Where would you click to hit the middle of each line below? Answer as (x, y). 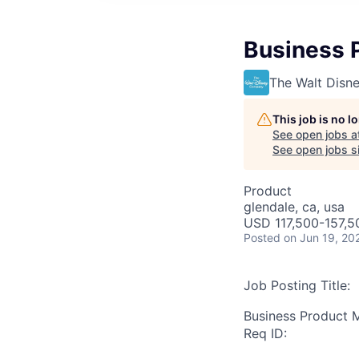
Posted (262, 238)
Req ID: (265, 333)
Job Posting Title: (297, 285)
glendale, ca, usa (294, 207)
